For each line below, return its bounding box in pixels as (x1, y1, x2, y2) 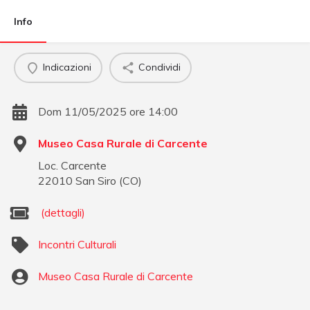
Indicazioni (42, 61, 91, 74)
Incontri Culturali (38, 237, 116, 251)
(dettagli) (41, 205, 85, 219)
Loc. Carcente (38, 158, 107, 172)
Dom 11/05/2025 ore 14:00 (38, 104, 178, 118)
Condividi (138, 61, 181, 74)
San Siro (75, 173, 116, 188)
